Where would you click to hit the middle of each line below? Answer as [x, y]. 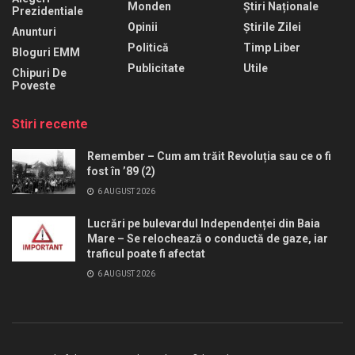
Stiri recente [50, 124]
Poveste [34, 85]
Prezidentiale [48, 11]
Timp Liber [272, 47]
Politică [148, 47]
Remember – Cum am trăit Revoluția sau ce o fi [209, 156]
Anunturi [34, 31]
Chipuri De [39, 73]
